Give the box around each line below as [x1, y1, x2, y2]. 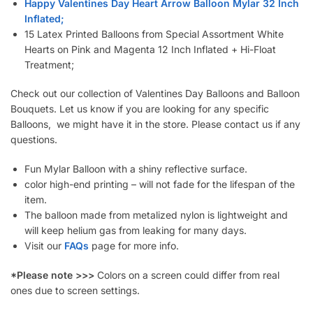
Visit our [24, 239, 64, 252]
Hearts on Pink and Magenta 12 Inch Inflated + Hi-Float [24, 43, 276, 55]
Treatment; [24, 58, 74, 71]
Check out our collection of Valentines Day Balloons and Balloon [10, 87, 300, 100]
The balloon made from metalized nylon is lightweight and [24, 208, 288, 221]
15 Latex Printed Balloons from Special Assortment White [24, 27, 284, 40]
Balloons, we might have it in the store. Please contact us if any [10, 118, 300, 131]
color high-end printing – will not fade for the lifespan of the [24, 177, 295, 190]
